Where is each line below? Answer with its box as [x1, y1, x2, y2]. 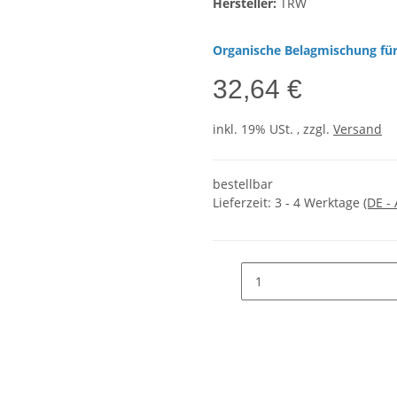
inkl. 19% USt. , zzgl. [213, 121, 333, 138]
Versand [333, 121, 382, 138]
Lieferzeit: [213, 194, 275, 212]
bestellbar [213, 175, 273, 193]
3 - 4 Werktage [275, 194, 363, 212]
